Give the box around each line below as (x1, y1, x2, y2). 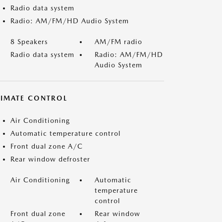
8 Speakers (10, 38, 48, 46)
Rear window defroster (10, 155, 90, 163)
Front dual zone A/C (10, 142, 83, 150)
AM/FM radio (95, 38, 142, 46)
